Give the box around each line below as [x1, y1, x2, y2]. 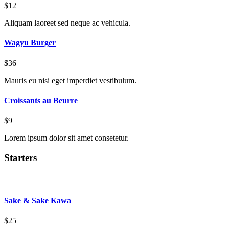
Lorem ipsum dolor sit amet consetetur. [4, 133, 129, 143]
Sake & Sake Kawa [4, 196, 71, 205]
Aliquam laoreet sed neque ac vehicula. [4, 18, 130, 28]
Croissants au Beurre [4, 96, 78, 105]
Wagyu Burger [4, 38, 56, 48]
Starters [4, 152, 37, 163]
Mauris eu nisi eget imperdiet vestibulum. [4, 76, 136, 85]
